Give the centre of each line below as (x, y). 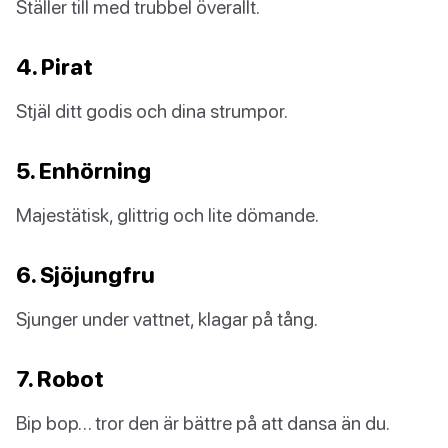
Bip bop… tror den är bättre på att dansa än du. (203, 423)
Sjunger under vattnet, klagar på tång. (167, 319)
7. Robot (60, 379)
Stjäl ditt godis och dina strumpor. (152, 111)
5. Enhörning (83, 171)
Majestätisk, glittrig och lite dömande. (167, 215)
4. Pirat (54, 67)
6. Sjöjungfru (85, 275)
